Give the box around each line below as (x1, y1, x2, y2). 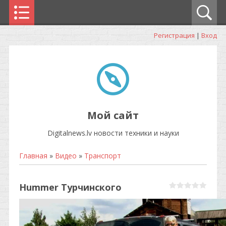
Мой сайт (87, 108, 139, 122)
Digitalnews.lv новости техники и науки (47, 128, 179, 138)
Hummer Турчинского (19, 181, 122, 193)
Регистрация (154, 31, 195, 40)
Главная (19, 151, 47, 160)
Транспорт (84, 151, 121, 160)
